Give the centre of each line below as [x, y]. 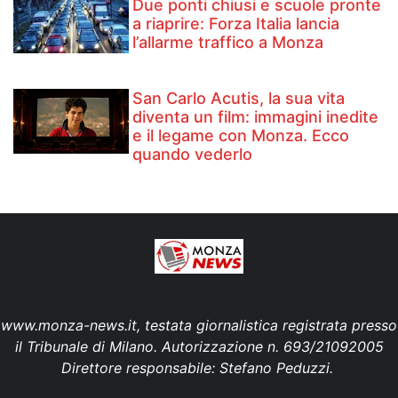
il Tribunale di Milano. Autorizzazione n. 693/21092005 [199, 346]
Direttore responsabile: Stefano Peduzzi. [199, 367]
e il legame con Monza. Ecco [241, 135]
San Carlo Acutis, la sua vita [239, 98]
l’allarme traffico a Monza [228, 43]
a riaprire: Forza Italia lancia [236, 24]
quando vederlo [193, 154]
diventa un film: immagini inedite [256, 116]
